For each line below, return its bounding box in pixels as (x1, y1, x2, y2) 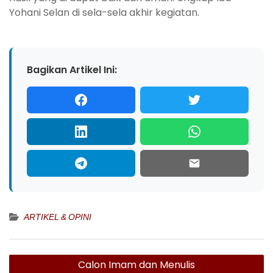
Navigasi (9, 248, 62, 266)
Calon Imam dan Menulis (78, 257, 195, 272)
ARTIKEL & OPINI (24, 210, 91, 223)
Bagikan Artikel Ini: (27, 62, 117, 77)
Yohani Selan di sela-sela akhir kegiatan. (9, 5, 199, 19)
